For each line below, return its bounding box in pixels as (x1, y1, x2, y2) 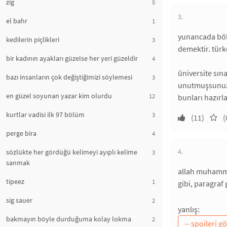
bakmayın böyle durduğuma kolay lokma (6, 214, 131, 223)
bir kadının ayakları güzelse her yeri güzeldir (6, 54, 138, 63)
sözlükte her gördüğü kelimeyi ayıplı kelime (6, 147, 137, 157)
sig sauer (6, 196, 32, 205)
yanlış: (178, 204, 200, 214)
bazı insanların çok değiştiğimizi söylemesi (6, 72, 132, 82)
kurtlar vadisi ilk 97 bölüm (6, 110, 85, 119)
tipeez (6, 177, 24, 186)
